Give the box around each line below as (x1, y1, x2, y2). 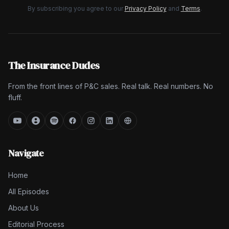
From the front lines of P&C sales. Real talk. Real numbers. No (8, 82, 213, 91)
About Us (8, 203, 39, 213)
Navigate (8, 147, 44, 160)
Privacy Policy (124, 5, 167, 13)
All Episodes (8, 187, 49, 196)
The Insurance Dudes (8, 58, 100, 73)
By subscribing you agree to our (27, 5, 123, 13)
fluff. (8, 93, 22, 102)
